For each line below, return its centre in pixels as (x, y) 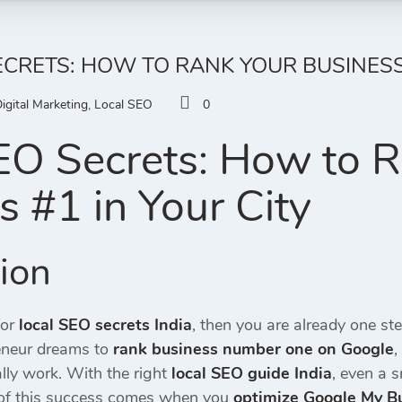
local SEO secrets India (105, 325)
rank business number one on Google (251, 349)
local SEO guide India (252, 373)
